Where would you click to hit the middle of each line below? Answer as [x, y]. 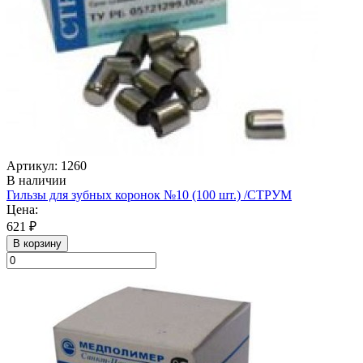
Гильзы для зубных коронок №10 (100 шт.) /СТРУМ [149, 194]
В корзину [37, 243]
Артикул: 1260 [47, 165]
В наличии [36, 180]
